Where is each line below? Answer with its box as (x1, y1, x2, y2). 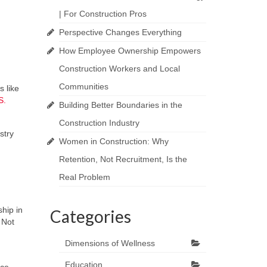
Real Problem (58, 172, 110, 182)
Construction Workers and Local (58, 64, 180, 73)
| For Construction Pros (58, 9, 147, 18)
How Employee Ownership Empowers (58, 46, 201, 55)
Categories (49, 206, 131, 226)
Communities (58, 82, 108, 91)
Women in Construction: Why (58, 136, 169, 146)
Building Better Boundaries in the (58, 100, 182, 110)
